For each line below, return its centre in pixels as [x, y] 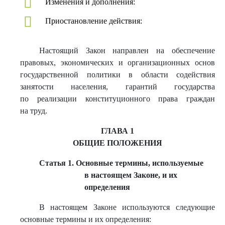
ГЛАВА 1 [118, 131]
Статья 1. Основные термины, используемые [121, 163]
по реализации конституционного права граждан [118, 99]
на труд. [34, 111]
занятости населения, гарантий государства [118, 87]
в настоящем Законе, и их [131, 175]
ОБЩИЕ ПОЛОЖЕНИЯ [118, 143]
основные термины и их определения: [86, 219]
